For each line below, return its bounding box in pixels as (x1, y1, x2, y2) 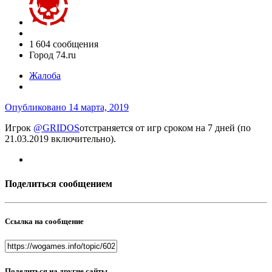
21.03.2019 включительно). (5, 134, 116, 144)
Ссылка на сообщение (5, 217, 84, 226)
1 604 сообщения (29, 39, 98, 50)
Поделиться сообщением (5, 178, 112, 189)
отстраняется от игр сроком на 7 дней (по (80, 123, 251, 134)
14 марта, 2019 (69, 102, 129, 113)
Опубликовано (5, 102, 69, 113)
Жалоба (29, 70, 61, 81)
